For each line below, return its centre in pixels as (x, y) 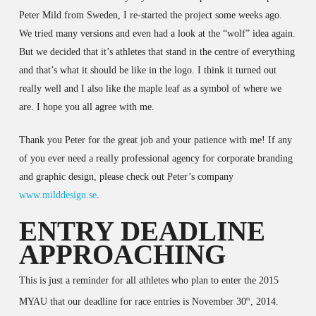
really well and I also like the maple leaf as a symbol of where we (150, 89)
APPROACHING (122, 254)
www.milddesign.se (57, 195)
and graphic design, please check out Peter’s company (126, 177)
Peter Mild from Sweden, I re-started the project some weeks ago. (150, 15)
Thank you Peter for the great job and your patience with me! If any (155, 140)
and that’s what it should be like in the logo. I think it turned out (147, 70)
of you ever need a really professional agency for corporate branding (156, 158)
